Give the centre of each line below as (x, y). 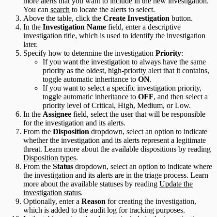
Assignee (57, 114)
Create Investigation (136, 18)
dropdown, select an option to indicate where (143, 167)
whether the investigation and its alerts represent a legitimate (115, 140)
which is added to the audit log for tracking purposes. (104, 210)
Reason (93, 201)
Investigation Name (74, 27)
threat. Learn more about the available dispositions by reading (117, 149)
